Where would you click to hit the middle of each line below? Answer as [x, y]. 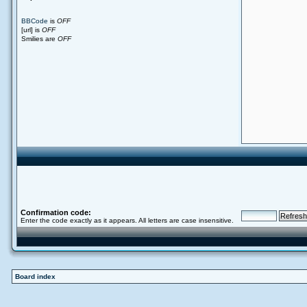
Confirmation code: [56, 212]
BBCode [35, 21]
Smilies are [39, 39]
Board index [35, 277]
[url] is [32, 30]
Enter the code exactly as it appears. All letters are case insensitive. [127, 220]
